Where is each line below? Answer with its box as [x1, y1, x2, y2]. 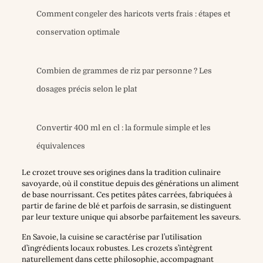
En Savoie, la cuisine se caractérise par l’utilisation [21, 232, 202, 242]
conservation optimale [36, 28, 120, 37]
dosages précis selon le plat [36, 85, 137, 94]
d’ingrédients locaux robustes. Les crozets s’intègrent [21, 243, 213, 254]
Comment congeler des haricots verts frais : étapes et [36, 9, 230, 19]
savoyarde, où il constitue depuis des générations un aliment [21, 178, 239, 189]
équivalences [36, 141, 85, 151]
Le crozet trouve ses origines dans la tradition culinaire [21, 167, 221, 178]
